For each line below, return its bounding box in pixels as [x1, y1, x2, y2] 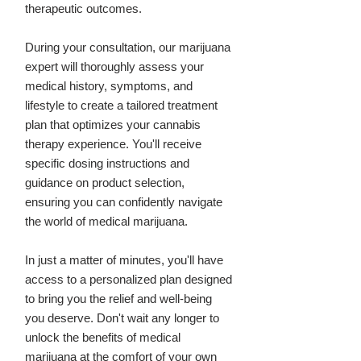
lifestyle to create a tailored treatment [25, 98, 218, 112]
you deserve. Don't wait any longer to [25, 311, 219, 325]
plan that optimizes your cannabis [25, 118, 201, 131]
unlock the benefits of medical [25, 330, 180, 344]
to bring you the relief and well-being [25, 292, 212, 305]
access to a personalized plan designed [25, 272, 232, 286]
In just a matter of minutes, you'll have [25, 253, 223, 267]
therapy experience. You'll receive [25, 137, 201, 151]
